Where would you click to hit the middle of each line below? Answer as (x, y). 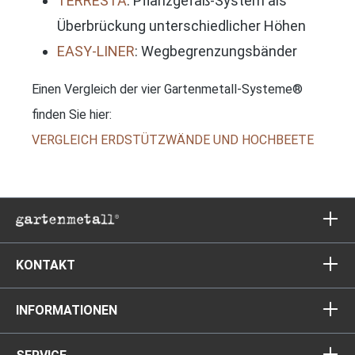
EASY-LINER (96, 51)
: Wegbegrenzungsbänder (216, 51)
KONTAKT (46, 265)
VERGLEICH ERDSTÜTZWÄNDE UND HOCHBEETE (173, 139)
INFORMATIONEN (67, 310)
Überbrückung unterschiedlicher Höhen (181, 25)
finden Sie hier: (72, 114)
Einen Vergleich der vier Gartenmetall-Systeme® (167, 89)
